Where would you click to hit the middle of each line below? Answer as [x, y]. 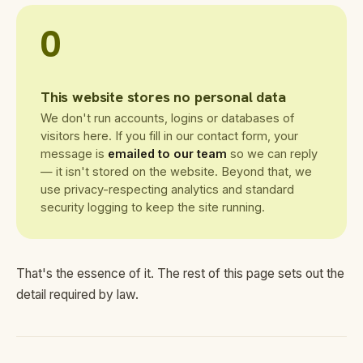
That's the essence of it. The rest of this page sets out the [180, 273]
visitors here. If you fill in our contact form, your [169, 136]
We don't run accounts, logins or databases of [167, 118]
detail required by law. [77, 295]
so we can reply [272, 154]
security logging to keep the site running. [153, 207]
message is [74, 154]
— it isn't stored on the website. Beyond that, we [176, 171]
